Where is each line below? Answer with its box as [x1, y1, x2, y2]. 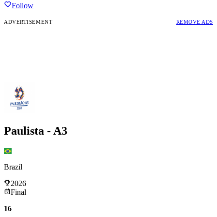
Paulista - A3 [4, 124, 67, 137]
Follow [12, 1, 33, 10]
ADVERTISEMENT [4, 18, 53, 25]
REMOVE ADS [176, 18, 213, 25]
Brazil [4, 162, 22, 171]
